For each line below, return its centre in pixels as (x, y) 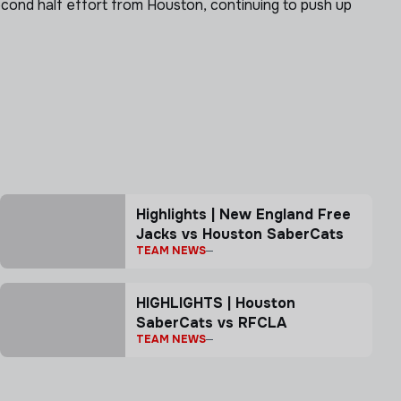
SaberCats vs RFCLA (211, 323)
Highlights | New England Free (243, 214)
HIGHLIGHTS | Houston (216, 303)
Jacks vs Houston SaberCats (240, 234)
